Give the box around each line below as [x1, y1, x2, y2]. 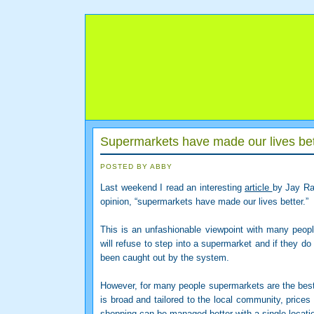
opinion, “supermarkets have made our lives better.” [100, 196, 308, 207]
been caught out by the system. [100, 252, 229, 263]
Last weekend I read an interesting [100, 182, 245, 193]
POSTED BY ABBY [100, 162, 173, 170]
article [245, 182, 273, 193]
